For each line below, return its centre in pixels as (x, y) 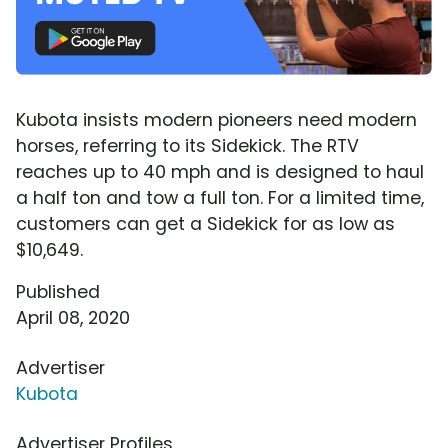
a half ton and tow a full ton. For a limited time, (220, 197)
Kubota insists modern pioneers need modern (216, 119)
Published (58, 291)
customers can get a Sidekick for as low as (205, 223)
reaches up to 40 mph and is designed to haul (220, 171)
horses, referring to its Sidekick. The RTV (187, 145)
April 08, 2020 (73, 317)
